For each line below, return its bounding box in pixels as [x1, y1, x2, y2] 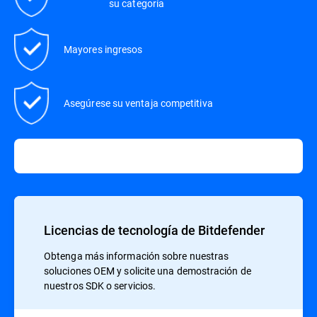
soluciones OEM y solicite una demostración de [44, 264, 251, 278]
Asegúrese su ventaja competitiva [64, 96, 213, 110]
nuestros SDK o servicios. [44, 279, 156, 293]
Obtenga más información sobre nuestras [44, 249, 229, 263]
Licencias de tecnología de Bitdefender [44, 221, 267, 239]
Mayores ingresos [64, 42, 143, 57]
